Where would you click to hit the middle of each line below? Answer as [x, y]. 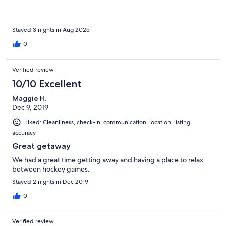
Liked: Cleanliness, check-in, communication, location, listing [108, 122]
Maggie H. [29, 99]
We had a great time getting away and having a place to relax [108, 160]
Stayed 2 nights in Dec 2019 [50, 182]
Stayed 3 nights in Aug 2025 [51, 30]
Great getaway [41, 146]
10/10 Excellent [47, 84]
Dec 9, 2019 [30, 108]
